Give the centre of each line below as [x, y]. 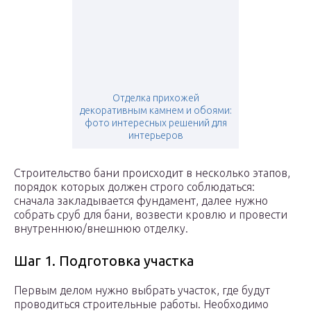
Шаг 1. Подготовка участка [104, 261]
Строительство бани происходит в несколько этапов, [152, 173]
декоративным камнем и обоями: [155, 111]
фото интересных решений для [155, 123]
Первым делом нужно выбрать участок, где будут [142, 291]
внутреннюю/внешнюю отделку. [101, 229]
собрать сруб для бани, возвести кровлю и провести [151, 215]
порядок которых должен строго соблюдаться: [134, 187]
